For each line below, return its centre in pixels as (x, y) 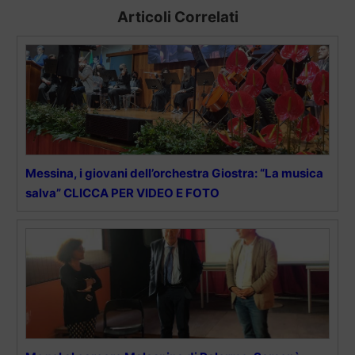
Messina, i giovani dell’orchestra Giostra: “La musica (174, 174)
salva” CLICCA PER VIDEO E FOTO (122, 193)
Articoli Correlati (177, 17)
